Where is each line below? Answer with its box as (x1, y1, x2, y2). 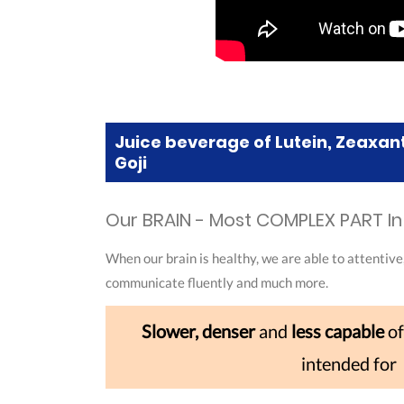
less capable (291, 320, 384, 343)
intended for (301, 353, 397, 375)
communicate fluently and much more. (106, 274, 328, 291)
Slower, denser (142, 320, 255, 343)
